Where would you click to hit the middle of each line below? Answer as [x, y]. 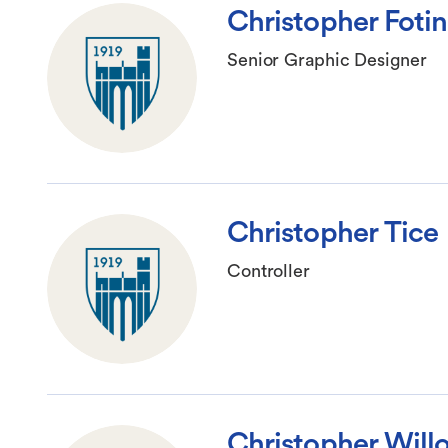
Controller [268, 271]
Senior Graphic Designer [327, 60]
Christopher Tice [333, 233]
